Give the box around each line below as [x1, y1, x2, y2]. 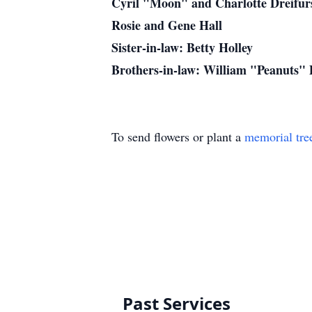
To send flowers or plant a [111, 128, 244, 145]
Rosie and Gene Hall [111, 16, 222, 34]
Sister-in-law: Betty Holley [111, 38, 253, 56]
